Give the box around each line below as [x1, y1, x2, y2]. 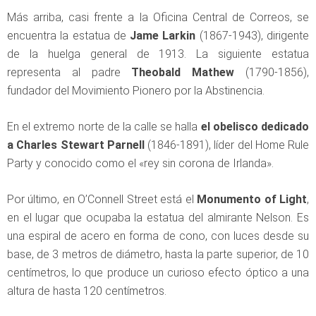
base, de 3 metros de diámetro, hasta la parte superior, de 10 [7, 247, 309, 261]
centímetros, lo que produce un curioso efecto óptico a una [7, 265, 309, 279]
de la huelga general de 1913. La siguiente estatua [7, 47, 309, 61]
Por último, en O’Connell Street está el [7, 192, 197, 206]
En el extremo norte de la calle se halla [7, 119, 201, 133]
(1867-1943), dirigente [195, 28, 310, 42]
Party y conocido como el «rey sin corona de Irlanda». [7, 156, 274, 170]
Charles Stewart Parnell [16, 138, 145, 152]
